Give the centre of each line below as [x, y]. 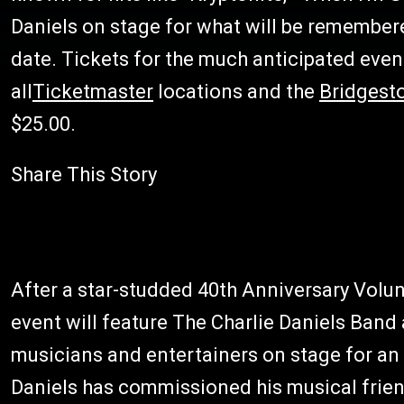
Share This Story [84, 174]
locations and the [236, 92]
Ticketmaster [93, 92]
